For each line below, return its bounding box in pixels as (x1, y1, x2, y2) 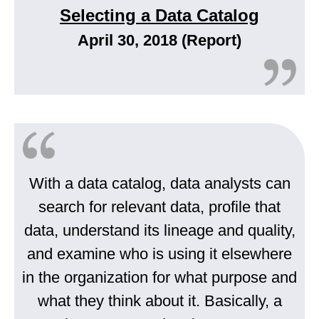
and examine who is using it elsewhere (27, 245, 292, 263)
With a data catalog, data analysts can (28, 174, 291, 193)
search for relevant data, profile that (38, 198, 281, 216)
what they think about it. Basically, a (37, 292, 282, 310)
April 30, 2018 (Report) (78, 31, 241, 50)
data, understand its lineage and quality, (23, 221, 296, 240)
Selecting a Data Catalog (60, 6, 259, 26)
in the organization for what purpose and (22, 268, 297, 287)
